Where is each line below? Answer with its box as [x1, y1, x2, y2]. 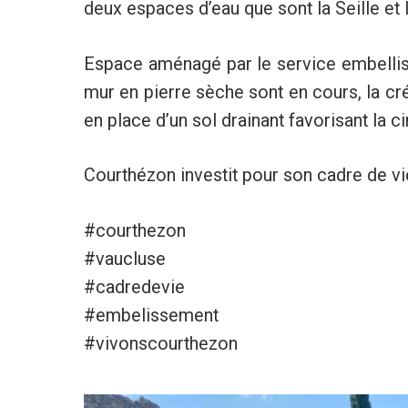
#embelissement [83, 305, 219, 327]
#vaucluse [83, 249, 166, 270]
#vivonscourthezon [83, 333, 238, 355]
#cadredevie [83, 277, 185, 299]
